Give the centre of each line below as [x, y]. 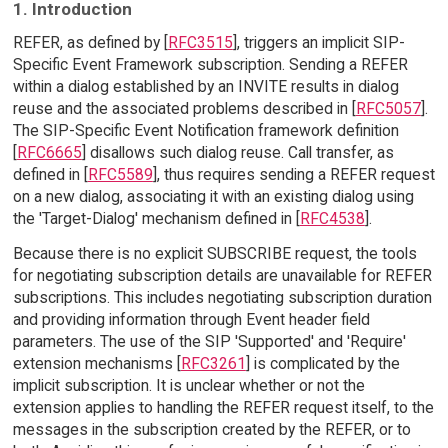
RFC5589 [120, 175]
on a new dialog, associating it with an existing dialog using [213, 197]
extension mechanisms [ [96, 364]
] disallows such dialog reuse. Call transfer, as [237, 153]
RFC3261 [213, 364]
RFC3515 [200, 43]
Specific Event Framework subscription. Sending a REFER [210, 65]
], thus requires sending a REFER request [293, 175]
